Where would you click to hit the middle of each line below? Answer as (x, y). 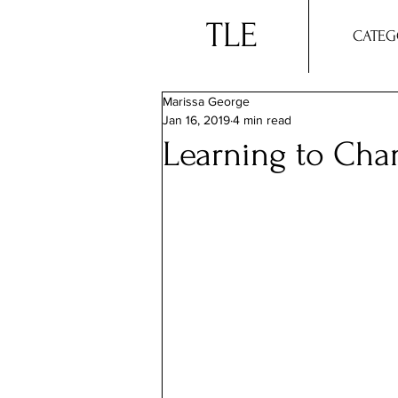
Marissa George (206, 101)
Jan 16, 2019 (196, 120)
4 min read (262, 120)
